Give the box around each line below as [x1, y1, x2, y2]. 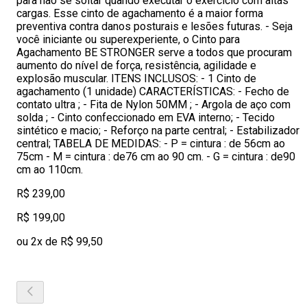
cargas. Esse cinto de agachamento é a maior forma [16, 7, 263, 20]
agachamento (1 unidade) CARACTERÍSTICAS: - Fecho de [16, 85, 289, 98]
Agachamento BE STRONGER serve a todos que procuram [16, 46, 292, 59]
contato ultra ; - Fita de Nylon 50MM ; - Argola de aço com [16, 98, 291, 111]
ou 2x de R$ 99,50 [16, 235, 103, 248]
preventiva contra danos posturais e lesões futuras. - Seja [16, 20, 293, 33]
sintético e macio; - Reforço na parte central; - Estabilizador [16, 124, 299, 137]
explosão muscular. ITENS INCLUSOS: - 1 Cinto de [16, 72, 256, 85]
